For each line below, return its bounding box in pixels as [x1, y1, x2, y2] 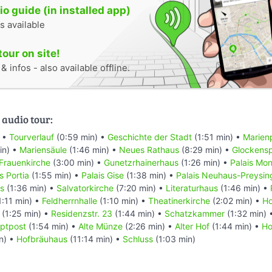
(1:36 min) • [4, 183, 56, 194]
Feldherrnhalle [42, 195, 97, 206]
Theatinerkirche [148, 195, 210, 206]
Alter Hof [175, 221, 209, 232]
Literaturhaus [166, 183, 218, 194]
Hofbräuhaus [16, 234, 67, 245]
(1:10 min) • [97, 195, 148, 206]
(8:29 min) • [179, 144, 232, 155]
